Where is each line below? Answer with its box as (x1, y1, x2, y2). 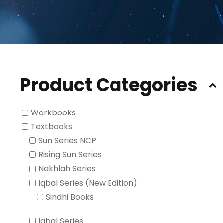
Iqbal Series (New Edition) (38, 177, 137, 189)
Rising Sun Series (38, 149, 102, 161)
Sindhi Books (46, 191, 94, 203)
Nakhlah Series (38, 163, 96, 175)
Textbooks (31, 121, 72, 133)
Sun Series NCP (38, 135, 96, 147)
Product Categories (20, 72, 198, 98)
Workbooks (31, 107, 76, 119)
